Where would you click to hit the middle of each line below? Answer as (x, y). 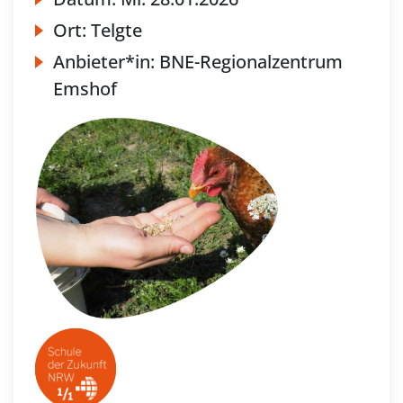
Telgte (116, 31)
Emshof (85, 89)
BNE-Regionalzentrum (251, 62)
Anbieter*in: (106, 62)
